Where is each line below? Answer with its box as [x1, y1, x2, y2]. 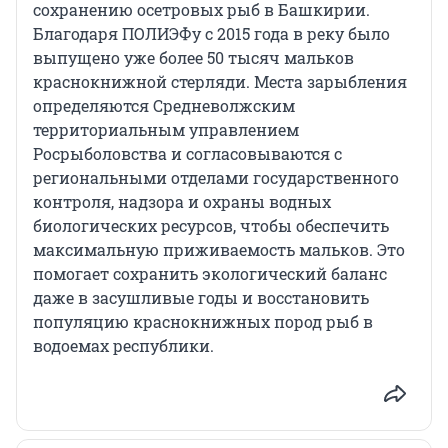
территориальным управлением [33, 119, 299, 141]
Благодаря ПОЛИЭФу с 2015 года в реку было [33, 23, 390, 45]
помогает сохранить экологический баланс [33, 263, 387, 285]
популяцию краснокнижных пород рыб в [33, 311, 373, 333]
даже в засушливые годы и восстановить [33, 287, 369, 309]
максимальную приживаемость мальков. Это [33, 239, 405, 261]
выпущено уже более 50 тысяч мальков [33, 47, 354, 69]
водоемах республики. [33, 335, 214, 357]
